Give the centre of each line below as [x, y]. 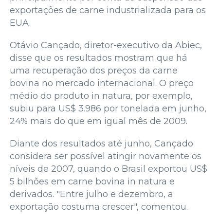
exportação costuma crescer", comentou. [99, 207]
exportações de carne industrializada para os [108, 10]
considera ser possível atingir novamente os [106, 156]
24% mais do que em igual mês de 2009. [99, 121]
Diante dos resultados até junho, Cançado [101, 143]
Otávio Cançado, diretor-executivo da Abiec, [106, 45]
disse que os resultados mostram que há [99, 58]
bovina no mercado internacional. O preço [102, 83]
